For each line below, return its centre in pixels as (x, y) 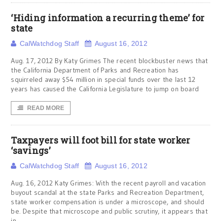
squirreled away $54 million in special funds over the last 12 (103, 79)
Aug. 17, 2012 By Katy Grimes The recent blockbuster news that (110, 61)
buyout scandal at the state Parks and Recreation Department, (108, 192)
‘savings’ (31, 150)
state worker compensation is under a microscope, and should (108, 202)
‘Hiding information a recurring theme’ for (108, 18)
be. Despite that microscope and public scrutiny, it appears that (109, 211)
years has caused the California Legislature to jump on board (105, 89)
